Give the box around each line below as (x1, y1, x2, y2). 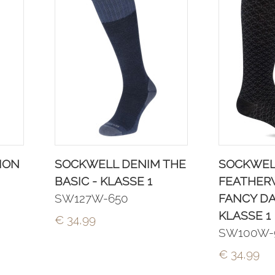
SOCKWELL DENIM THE (54, 157, 186, 171)
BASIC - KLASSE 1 (54, 174, 152, 188)
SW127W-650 (54, 192, 128, 205)
